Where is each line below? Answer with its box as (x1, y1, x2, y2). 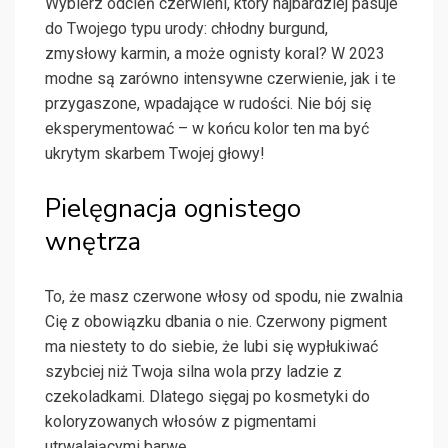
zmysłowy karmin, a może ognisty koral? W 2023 (45, 44, 385, 64)
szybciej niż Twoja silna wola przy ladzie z (45, 362, 342, 382)
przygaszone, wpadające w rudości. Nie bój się (45, 94, 371, 114)
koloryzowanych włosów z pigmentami (45, 412, 316, 432)
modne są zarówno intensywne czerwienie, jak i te (45, 69, 396, 89)
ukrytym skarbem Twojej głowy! (45, 144, 265, 164)
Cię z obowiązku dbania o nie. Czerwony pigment (45, 312, 387, 332)
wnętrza (45, 224, 141, 260)
